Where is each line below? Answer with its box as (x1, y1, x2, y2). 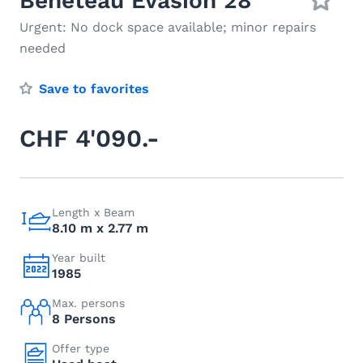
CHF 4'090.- (19, 124, 160, 152)
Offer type (52, 342, 109, 355)
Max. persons (52, 297, 125, 310)
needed (19, 41, 66, 56)
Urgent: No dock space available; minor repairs (19, 19, 316, 35)
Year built (52, 251, 105, 264)
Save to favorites (39, 81, 149, 96)
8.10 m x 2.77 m (52, 220, 148, 236)
